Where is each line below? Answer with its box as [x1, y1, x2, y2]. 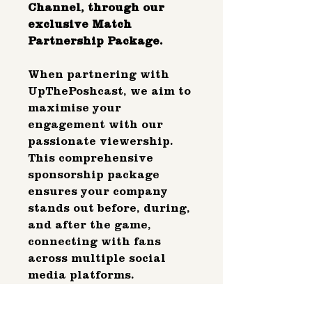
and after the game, [28, 218, 151, 232]
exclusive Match [28, 17, 132, 31]
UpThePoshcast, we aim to [28, 84, 191, 98]
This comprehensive [28, 151, 153, 165]
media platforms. [28, 268, 138, 282]
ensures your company [28, 185, 168, 198]
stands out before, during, [28, 201, 190, 215]
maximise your [28, 101, 121, 115]
